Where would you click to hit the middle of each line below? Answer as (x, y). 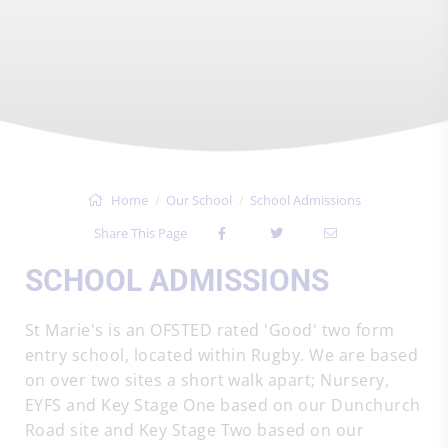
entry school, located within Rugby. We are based (222, 355)
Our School (199, 200)
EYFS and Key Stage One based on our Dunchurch (223, 405)
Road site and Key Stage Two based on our (195, 430)
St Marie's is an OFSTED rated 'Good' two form (210, 330)
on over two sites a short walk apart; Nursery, (207, 380)
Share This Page (140, 233)
